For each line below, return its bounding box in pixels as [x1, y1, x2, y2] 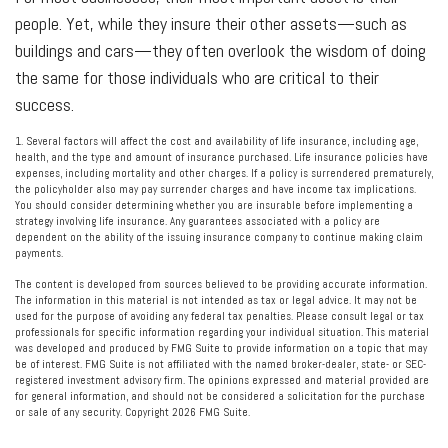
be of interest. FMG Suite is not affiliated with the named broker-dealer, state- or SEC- [15, 357, 426, 371]
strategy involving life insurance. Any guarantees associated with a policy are [15, 214, 380, 228]
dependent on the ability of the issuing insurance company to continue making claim [15, 230, 423, 244]
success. [15, 93, 74, 116]
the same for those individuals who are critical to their [15, 66, 379, 89]
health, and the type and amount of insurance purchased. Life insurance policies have [15, 150, 428, 164]
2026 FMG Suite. [172, 405, 250, 419]
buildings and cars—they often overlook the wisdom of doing [15, 39, 426, 62]
